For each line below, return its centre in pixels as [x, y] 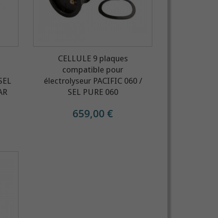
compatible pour [93, 69]
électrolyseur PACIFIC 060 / [93, 81]
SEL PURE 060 [93, 92]
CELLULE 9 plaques [93, 58]
